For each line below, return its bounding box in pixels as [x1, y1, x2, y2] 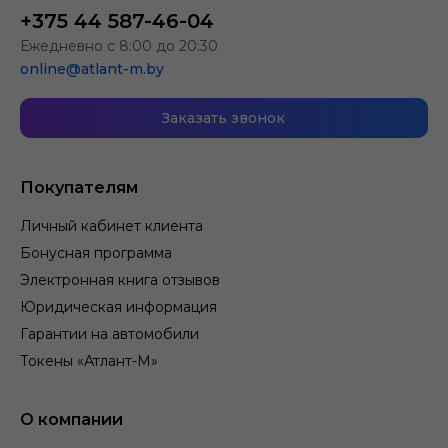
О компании [20, 410, 123, 429]
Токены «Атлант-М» [20, 352, 158, 370]
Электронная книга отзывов [20, 271, 220, 289]
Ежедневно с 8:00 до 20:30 [20, 37, 218, 55]
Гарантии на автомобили [20, 325, 199, 343]
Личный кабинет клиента [20, 217, 203, 235]
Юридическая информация [20, 298, 217, 316]
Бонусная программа [20, 244, 172, 262]
